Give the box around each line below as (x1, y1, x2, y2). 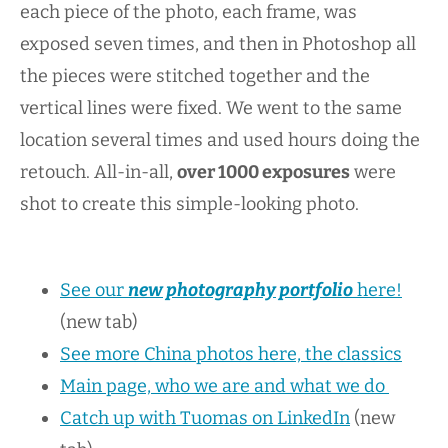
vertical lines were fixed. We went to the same (20, 96, 402, 119)
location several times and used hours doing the (20, 128, 420, 151)
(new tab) (60, 311, 142, 334)
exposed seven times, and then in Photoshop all (20, 32, 416, 55)
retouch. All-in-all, (20, 160, 177, 183)
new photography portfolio (128, 279, 353, 302)
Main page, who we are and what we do (60, 375, 389, 398)
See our (60, 279, 128, 302)
